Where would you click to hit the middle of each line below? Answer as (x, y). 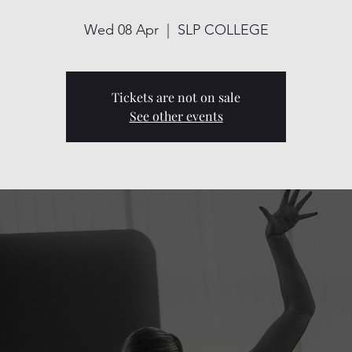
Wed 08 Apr (121, 29)
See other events (176, 115)
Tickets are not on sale (176, 97)
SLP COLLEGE (223, 29)
